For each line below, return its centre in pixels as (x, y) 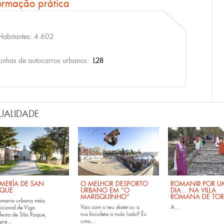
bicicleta (99, 214)
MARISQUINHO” (105, 197)
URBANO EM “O (105, 190)
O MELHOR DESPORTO (114, 184)
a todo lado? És (127, 214)
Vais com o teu (98, 207)
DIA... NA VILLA (193, 190)
